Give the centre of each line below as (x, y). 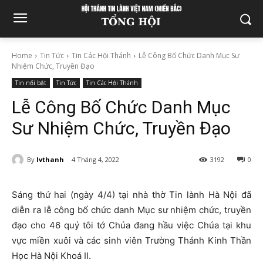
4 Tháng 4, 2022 (95, 160)
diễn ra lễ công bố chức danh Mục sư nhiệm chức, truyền (131, 210)
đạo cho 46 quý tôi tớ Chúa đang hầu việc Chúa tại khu (131, 225)
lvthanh (50, 159)
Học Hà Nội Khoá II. (51, 256)
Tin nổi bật (31, 83)
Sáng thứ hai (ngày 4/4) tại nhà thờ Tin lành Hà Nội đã (131, 195)
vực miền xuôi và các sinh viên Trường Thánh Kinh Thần (131, 241)
